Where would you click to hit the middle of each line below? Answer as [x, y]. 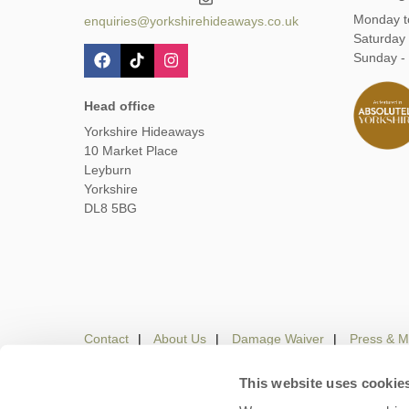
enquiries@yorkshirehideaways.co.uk [191, 21]
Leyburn [108, 169]
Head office [120, 105]
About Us [180, 339]
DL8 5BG [110, 208]
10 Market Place [131, 150]
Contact [106, 339]
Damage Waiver [278, 339]
